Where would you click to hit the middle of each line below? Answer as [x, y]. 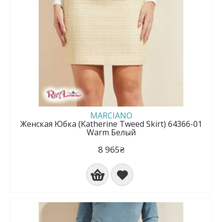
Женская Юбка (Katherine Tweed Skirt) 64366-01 [111, 124]
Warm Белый [111, 132]
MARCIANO [111, 115]
